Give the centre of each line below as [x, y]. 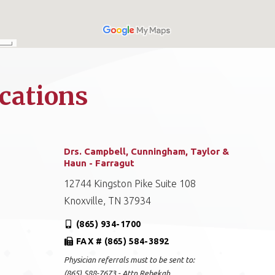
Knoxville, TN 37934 [107, 201]
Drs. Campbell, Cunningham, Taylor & [146, 151]
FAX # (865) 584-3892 [122, 241]
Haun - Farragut [99, 163]
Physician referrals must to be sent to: [129, 260]
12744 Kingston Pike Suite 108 [130, 184]
